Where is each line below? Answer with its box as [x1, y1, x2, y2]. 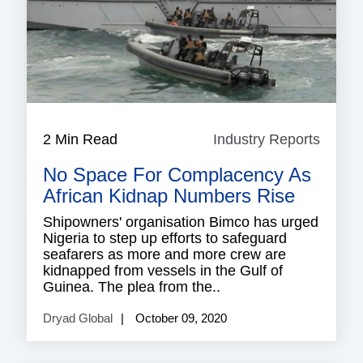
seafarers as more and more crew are [43, 246, 286, 263]
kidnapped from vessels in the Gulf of [43, 263, 283, 280]
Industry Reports [213, 131, 320, 148]
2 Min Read [43, 131, 117, 148]
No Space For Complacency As [43, 164, 311, 186]
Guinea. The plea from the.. [43, 279, 220, 296]
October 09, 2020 [132, 311, 227, 326]
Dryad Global [43, 311, 113, 326]
